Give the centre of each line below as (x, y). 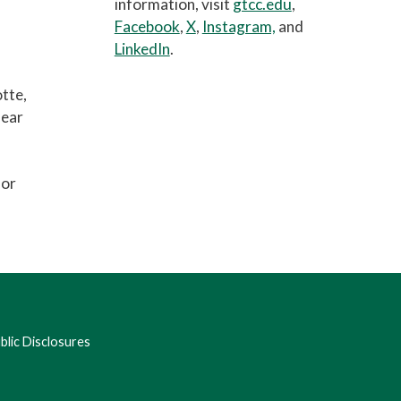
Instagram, (239, 26)
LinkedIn (142, 49)
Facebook (147, 26)
